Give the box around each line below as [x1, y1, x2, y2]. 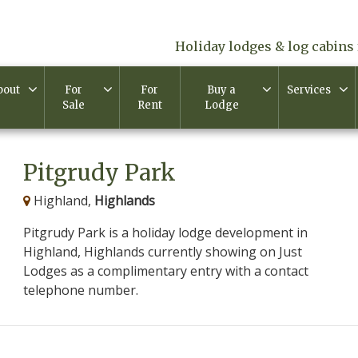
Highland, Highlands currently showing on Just [23, 242, 302, 261]
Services [287, 82, 332, 97]
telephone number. [23, 280, 138, 299]
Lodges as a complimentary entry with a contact [23, 261, 308, 280]
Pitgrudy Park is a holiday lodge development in [23, 223, 308, 241]
